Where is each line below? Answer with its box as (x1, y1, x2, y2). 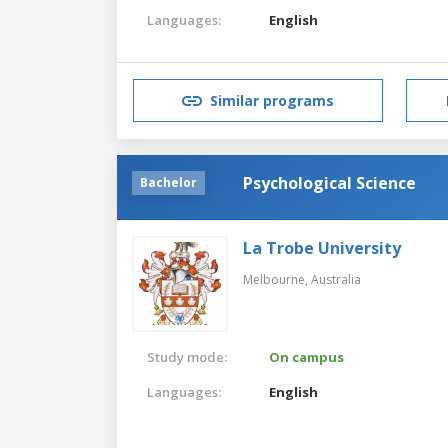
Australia (311, 270, 361, 288)
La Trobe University (243, 236, 401, 259)
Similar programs (210, 91, 334, 111)
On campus (269, 347, 345, 366)
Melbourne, (243, 270, 311, 288)
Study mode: (147, 347, 227, 366)
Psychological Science (243, 171, 416, 194)
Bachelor (140, 173, 197, 191)
